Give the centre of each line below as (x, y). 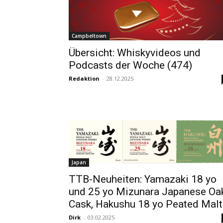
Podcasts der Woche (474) (130, 65)
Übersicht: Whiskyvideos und (135, 53)
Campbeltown (89, 36)
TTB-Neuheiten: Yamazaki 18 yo (143, 179)
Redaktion (84, 79)
